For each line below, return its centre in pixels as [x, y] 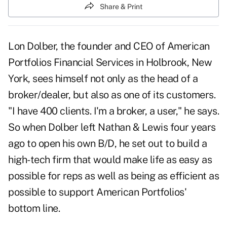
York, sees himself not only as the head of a [103, 79]
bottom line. [34, 209]
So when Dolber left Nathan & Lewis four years [112, 127]
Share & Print [121, 6]
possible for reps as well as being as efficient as [113, 176]
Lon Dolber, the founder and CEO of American [109, 46]
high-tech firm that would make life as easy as [110, 160]
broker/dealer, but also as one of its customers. [112, 95]
